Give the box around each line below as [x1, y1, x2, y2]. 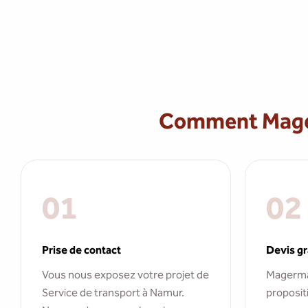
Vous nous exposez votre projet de [42, 268, 209, 281]
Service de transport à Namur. [42, 286, 184, 299]
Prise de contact [42, 243, 121, 256]
